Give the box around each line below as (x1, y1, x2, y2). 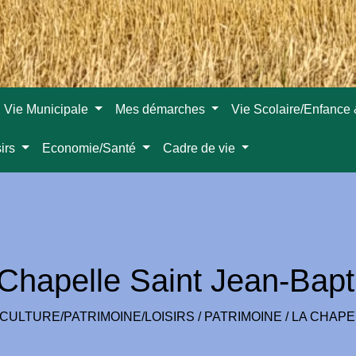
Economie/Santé (42, 141, 140, 155)
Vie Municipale (4, 103, 92, 116)
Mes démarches (114, 103, 208, 116)
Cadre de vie (162, 141, 238, 155)
